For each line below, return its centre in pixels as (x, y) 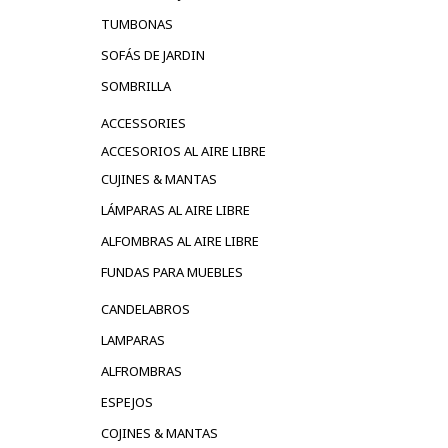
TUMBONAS (137, 23)
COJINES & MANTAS (159, 432)
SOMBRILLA (136, 85)
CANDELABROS (145, 308)
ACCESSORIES (143, 122)
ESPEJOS (127, 401)
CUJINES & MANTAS (159, 178)
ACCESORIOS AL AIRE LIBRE (183, 150)
